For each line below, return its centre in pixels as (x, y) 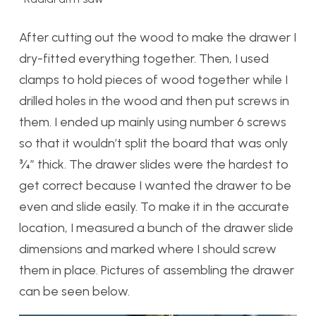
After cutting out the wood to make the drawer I (158, 37)
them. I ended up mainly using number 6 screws (153, 122)
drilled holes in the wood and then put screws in (154, 101)
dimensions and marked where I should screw (148, 249)
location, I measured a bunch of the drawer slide (156, 227)
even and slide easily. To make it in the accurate (154, 206)
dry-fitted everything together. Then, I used (144, 58)
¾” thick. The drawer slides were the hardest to (154, 164)
